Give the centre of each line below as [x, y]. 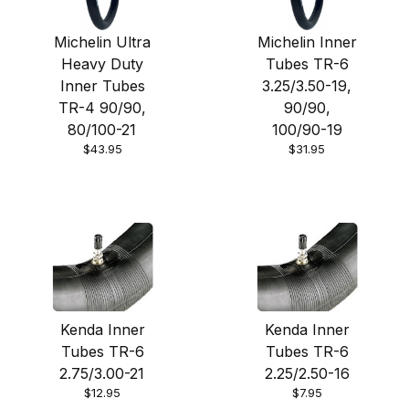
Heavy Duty [102, 64]
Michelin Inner [307, 42]
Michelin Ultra [102, 42]
